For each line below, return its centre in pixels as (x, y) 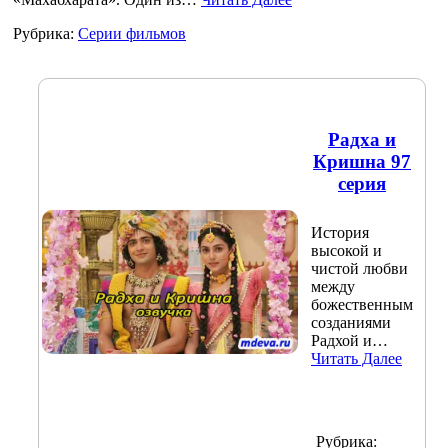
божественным (362, 305)
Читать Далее (356, 359)
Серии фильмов (132, 33)
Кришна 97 (362, 162)
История (340, 233)
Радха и (362, 140)
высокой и (346, 251)
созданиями (351, 323)
